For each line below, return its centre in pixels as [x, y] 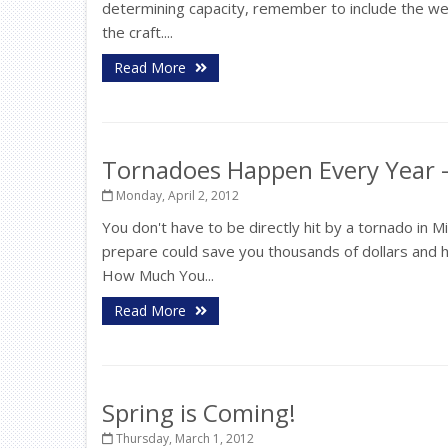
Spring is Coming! [199, 412]
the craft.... [137, 32]
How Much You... [158, 275]
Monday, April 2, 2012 [176, 195]
